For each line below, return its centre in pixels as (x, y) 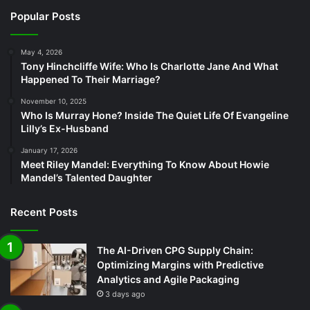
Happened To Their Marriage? (91, 79)
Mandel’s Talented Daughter (86, 177)
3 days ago (125, 294)
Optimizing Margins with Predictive (180, 264)
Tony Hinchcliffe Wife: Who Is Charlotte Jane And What (149, 66)
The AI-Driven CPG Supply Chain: (175, 250)
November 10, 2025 (54, 101)
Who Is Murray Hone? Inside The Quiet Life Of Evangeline (155, 115)
